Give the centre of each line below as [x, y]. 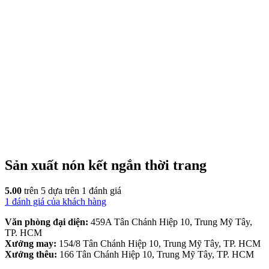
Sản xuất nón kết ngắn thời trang [106, 165]
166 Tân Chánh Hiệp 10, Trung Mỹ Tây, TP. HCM [157, 254]
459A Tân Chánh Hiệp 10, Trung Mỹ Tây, [171, 222]
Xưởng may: [32, 243]
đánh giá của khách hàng [58, 201]
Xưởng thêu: [32, 254]
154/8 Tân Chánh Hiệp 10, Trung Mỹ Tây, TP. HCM [160, 243]
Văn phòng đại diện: [48, 222]
